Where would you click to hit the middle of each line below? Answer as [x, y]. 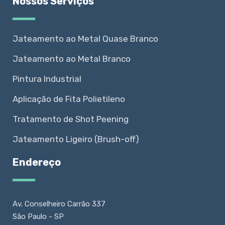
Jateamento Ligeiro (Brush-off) [76, 139]
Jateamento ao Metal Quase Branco [85, 38]
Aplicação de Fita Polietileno [69, 99]
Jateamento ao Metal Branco [72, 59]
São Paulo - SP [38, 216]
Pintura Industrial [47, 79]
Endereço [37, 162]
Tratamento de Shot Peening [71, 119]
